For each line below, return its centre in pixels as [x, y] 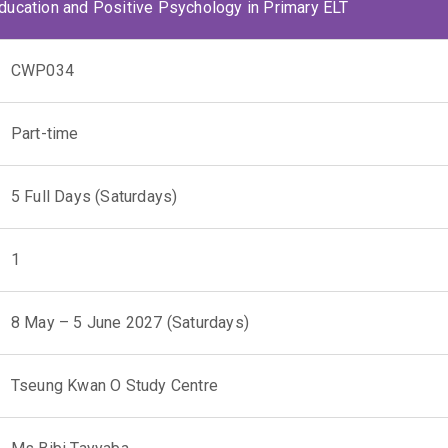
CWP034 [42, 70]
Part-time [44, 133]
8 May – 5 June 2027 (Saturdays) [129, 322]
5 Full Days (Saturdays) [94, 196]
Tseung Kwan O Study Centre [114, 385]
